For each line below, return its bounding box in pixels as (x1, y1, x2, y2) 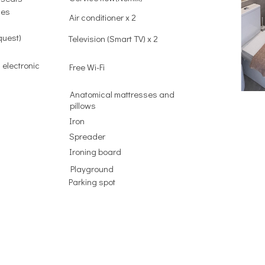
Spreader (69, 130, 106, 142)
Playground (70, 162, 114, 174)
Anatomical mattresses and (70, 88, 175, 100)
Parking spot (69, 175, 116, 188)
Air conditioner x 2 (69, 11, 137, 23)
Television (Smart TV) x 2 (68, 32, 159, 44)
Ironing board (69, 145, 122, 157)
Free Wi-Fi (69, 60, 105, 73)
